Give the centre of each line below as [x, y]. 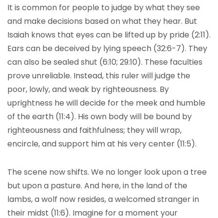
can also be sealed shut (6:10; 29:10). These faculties [105, 62]
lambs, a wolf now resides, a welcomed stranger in [103, 199]
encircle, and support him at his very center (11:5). [102, 144]
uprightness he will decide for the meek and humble [106, 103]
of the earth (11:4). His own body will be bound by [100, 117]
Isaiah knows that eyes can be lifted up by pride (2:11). [109, 35]
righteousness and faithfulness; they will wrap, [94, 130]
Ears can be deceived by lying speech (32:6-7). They [107, 48]
